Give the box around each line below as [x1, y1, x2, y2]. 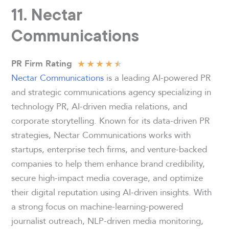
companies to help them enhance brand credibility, [11, 156, 205, 171]
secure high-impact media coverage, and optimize [11, 171, 203, 185]
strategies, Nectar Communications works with [11, 128, 191, 142]
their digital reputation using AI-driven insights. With [11, 185, 212, 199]
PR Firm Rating [11, 57, 73, 71]
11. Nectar [11, 5, 82, 25]
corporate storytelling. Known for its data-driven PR [11, 113, 210, 128]
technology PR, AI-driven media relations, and [11, 99, 188, 113]
